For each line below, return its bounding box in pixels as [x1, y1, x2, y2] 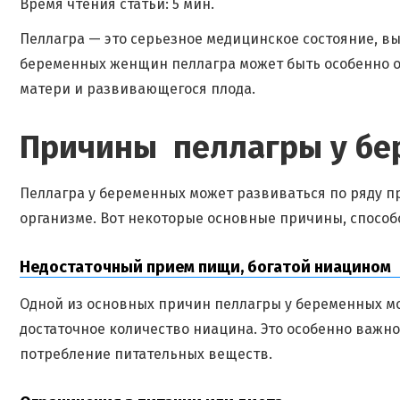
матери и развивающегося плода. [20, 80, 255, 97]
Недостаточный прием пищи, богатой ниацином [20, 257, 391, 277]
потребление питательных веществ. [20, 346, 272, 362]
